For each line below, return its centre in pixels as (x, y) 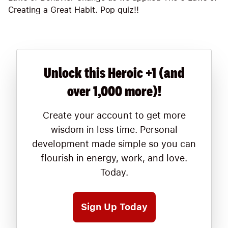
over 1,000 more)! (114, 91)
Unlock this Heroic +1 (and (114, 73)
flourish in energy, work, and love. (114, 158)
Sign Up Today (114, 207)
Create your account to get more (114, 115)
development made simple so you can (114, 144)
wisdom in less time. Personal (114, 130)
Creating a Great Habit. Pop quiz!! (74, 10)
